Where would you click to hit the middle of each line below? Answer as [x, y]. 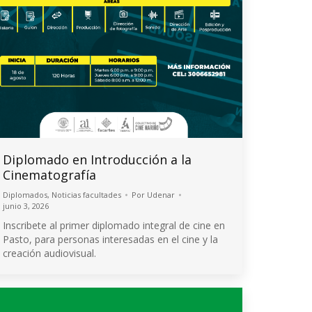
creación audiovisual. [49, 253]
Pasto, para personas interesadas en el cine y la [110, 239]
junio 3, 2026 [26, 205]
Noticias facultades [86, 194]
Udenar [161, 194]
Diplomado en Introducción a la [97, 159]
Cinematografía [49, 174]
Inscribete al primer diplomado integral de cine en [114, 225]
